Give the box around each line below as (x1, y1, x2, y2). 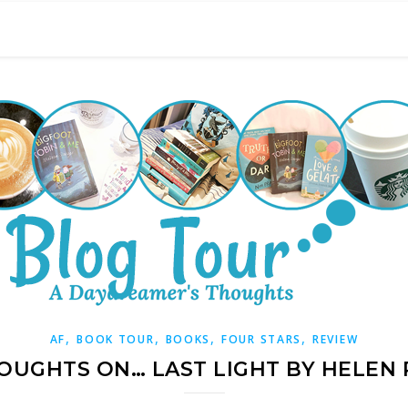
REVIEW (312, 331, 359, 347)
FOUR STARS (221, 331, 301, 347)
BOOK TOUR (76, 331, 155, 347)
